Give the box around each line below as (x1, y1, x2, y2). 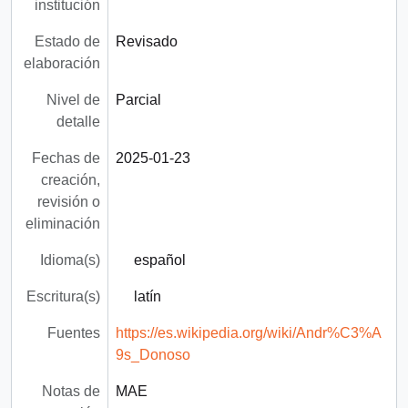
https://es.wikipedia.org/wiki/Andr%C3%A (115, 324, 382, 341)
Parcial (115, 91, 161, 107)
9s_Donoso (115, 346, 190, 362)
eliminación (25, 215, 100, 231)
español (133, 251, 186, 268)
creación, (40, 171, 100, 188)
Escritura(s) (25, 288, 100, 304)
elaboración (23, 55, 100, 71)
